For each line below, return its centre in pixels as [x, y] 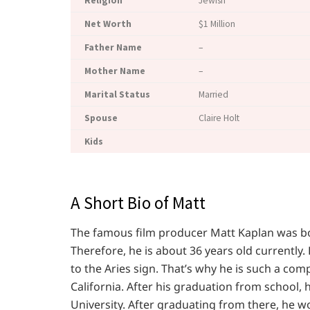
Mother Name [115, 71]
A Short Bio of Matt [138, 202]
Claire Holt [219, 118]
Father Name [113, 47]
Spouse [101, 118]
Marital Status [117, 94]
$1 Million [217, 24]
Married [213, 94]
